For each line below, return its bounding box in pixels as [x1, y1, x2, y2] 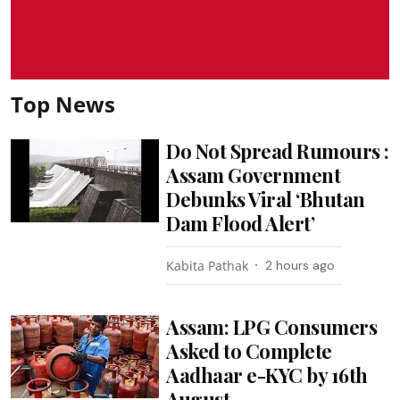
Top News [11, 88, 115, 119]
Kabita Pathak [166, 256, 249, 274]
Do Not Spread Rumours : [166, 137, 389, 164]
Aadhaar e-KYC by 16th [166, 361, 368, 388]
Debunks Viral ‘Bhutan [166, 185, 365, 212]
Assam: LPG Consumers [166, 312, 378, 340]
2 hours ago [265, 256, 336, 273]
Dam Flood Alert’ [166, 209, 315, 237]
